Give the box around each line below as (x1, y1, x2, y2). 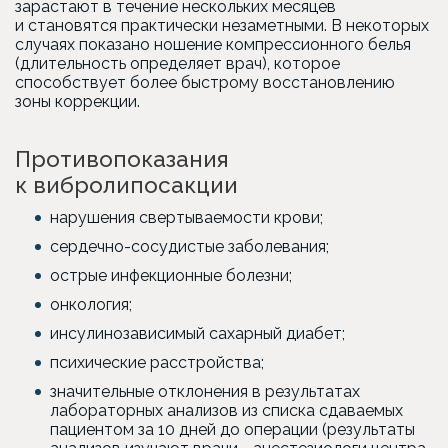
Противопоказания (15, 146, 229, 172)
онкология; (50, 295, 132, 314)
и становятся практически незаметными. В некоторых (15, 16, 429, 35)
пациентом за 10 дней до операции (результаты (50, 420, 415, 439)
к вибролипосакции (15, 172, 238, 198)
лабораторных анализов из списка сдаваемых (50, 401, 403, 420)
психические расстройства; (50, 353, 264, 372)
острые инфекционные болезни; (50, 266, 292, 285)
